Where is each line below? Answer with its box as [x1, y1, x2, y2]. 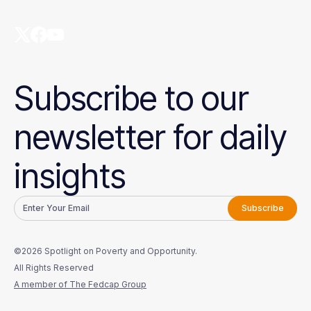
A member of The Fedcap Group [14, 279, 146, 289]
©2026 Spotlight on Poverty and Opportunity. [14, 246, 197, 256]
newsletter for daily [14, 117, 287, 158]
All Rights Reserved [14, 262, 94, 273]
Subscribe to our [14, 78, 249, 119]
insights [14, 155, 126, 196]
